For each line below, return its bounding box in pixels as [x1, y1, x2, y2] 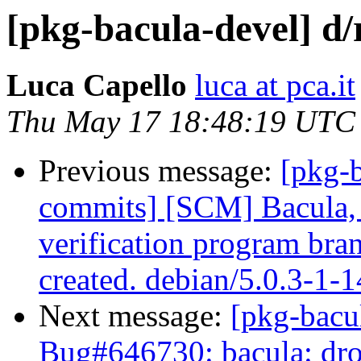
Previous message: [39, 153, 280, 189]
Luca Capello [6, 68, 187, 103]
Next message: [39, 298, 230, 334]
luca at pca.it [195, 68, 355, 103]
